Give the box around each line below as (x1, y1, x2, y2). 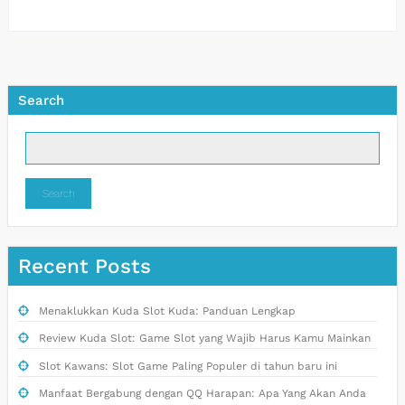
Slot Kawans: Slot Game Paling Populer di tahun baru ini (38, 359, 337, 372)
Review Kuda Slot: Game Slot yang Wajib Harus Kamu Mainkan (38, 332, 371, 345)
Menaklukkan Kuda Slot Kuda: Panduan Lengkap (38, 304, 296, 317)
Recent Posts (18, 253, 152, 278)
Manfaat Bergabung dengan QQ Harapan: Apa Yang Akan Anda (38, 387, 366, 400)
